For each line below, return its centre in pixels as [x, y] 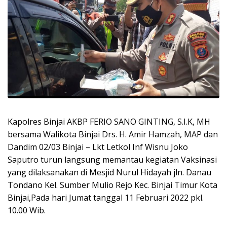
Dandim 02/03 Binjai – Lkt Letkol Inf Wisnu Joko [98, 147]
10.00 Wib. [27, 210]
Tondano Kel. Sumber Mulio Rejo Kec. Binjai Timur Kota [112, 185]
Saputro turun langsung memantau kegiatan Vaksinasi [112, 159]
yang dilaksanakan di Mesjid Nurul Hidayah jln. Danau [109, 172]
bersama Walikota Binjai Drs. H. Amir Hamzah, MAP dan [113, 134]
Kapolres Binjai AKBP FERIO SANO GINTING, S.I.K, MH [109, 121]
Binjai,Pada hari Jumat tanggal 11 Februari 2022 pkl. [106, 197]
